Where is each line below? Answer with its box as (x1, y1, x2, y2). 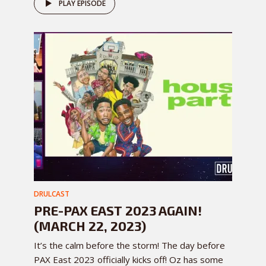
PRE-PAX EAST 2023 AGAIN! (34, 202, 202, 218)
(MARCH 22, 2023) (34, 218, 146, 234)
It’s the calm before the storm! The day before (34, 239, 225, 252)
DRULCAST (34, 189, 69, 199)
